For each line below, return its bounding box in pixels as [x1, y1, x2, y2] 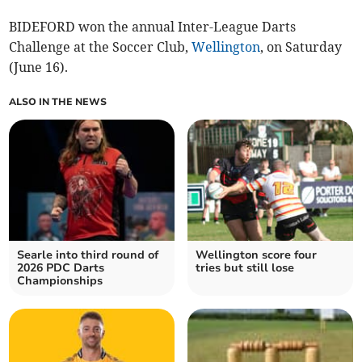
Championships [17, 273, 103, 288]
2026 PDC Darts [17, 260, 105, 276]
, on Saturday [260, 39, 343, 55]
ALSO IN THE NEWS [9, 95, 107, 108]
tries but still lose [196, 260, 294, 276]
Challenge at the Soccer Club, [9, 39, 192, 55]
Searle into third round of [17, 247, 159, 263]
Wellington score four [196, 247, 317, 263]
